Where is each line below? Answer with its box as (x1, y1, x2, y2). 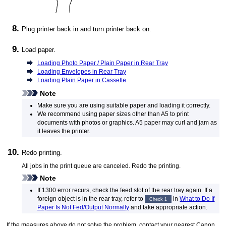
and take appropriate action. (129, 203, 207, 210)
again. (184, 186, 203, 193)
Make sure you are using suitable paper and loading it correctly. (37, 102, 210, 109)
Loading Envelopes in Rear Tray (37, 68, 126, 75)
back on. (124, 25, 152, 33)
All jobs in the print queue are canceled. (22, 162, 131, 169)
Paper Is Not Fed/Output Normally (37, 203, 129, 210)
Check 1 (149, 196, 167, 202)
